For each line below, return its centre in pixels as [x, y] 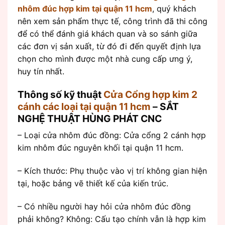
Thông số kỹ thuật [61, 94]
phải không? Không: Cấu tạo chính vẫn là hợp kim [112, 219]
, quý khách [174, 8]
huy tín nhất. [41, 71]
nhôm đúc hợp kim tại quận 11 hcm [85, 8]
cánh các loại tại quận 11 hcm [84, 106]
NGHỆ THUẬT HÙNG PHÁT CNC [90, 118]
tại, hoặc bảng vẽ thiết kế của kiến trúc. [93, 184]
